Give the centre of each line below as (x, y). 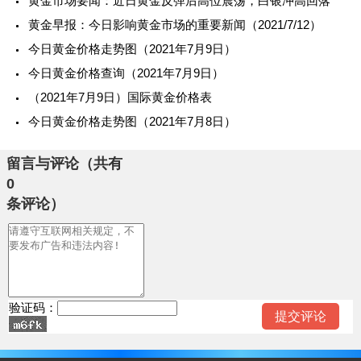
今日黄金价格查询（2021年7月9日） (126, 73)
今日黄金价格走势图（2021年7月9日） (132, 49)
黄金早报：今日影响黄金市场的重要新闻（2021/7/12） (175, 25)
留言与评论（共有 (64, 164)
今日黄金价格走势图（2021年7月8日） (132, 121)
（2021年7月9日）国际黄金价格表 (120, 97)
